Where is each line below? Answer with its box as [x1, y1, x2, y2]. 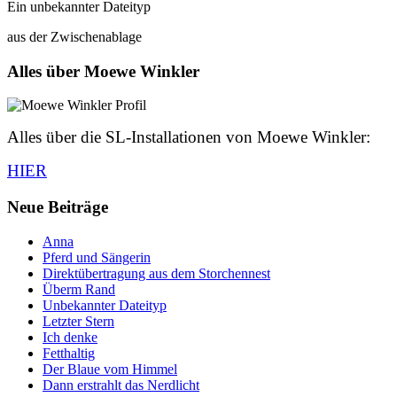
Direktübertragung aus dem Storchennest [43, 265, 270, 281]
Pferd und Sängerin [43, 249, 151, 265]
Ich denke [43, 329, 97, 345]
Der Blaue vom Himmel [43, 361, 177, 377]
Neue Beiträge [7, 198, 108, 217]
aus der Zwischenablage [7, 29, 142, 44]
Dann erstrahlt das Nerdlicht [43, 377, 199, 393]
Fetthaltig [43, 345, 95, 361]
